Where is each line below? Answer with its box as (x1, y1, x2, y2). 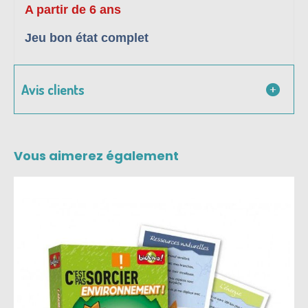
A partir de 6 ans (25, 3, 121, 17)
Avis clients (21, 80, 85, 99)
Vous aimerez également (14, 147, 179, 165)
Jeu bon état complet (25, 31, 148, 45)
